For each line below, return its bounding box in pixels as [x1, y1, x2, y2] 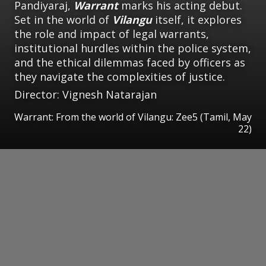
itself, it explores [152, 12, 242, 27]
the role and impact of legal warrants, [14, 26, 209, 41]
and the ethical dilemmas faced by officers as [14, 55, 245, 69]
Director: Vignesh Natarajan [14, 87, 157, 102]
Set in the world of [14, 12, 112, 27]
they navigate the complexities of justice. [14, 69, 225, 84]
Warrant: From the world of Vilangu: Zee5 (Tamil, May [14, 110, 252, 123]
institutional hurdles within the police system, [14, 40, 251, 55]
